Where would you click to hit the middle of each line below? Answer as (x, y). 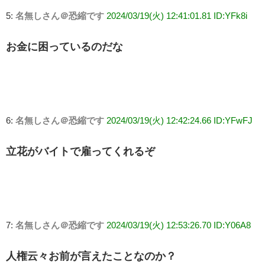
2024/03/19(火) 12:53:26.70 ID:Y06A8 (179, 225)
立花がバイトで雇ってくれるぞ (80, 151)
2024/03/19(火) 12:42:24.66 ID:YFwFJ (180, 120)
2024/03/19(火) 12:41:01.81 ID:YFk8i (177, 15)
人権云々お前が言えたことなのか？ (91, 256)
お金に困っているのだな (64, 46)
